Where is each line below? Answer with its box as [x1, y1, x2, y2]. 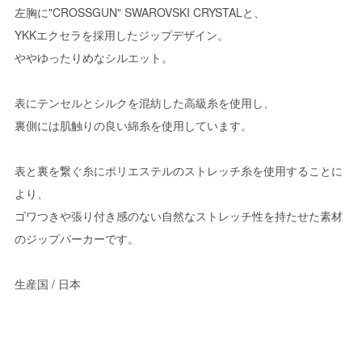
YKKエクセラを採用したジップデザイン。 [15, 27, 229, 44]
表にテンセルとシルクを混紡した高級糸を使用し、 [15, 95, 275, 112]
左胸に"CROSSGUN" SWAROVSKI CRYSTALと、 [15, 4, 265, 21]
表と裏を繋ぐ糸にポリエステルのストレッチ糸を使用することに [15, 162, 343, 179]
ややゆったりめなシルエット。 [15, 49, 173, 66]
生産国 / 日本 [15, 276, 81, 293]
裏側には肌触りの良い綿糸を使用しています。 [15, 117, 252, 134]
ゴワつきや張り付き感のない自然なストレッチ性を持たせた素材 [15, 208, 343, 225]
